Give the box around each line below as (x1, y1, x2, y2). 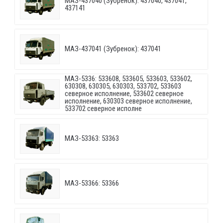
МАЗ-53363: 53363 (65, 134, 119, 143)
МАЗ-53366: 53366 (65, 179, 119, 188)
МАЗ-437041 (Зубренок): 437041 (65, 44, 161, 54)
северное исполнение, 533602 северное (65, 89, 184, 99)
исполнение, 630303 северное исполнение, (65, 97, 192, 106)
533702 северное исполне (65, 104, 142, 113)
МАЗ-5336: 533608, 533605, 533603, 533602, (65, 74, 192, 84)
